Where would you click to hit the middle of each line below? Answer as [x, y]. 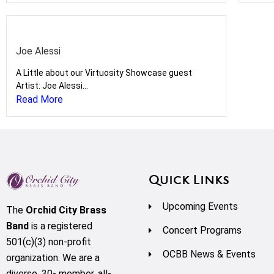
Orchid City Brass [66, 210]
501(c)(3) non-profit [49, 242]
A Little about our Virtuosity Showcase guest [104, 73]
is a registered [61, 226]
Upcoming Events [200, 206]
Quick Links [189, 181]
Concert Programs [202, 230]
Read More [39, 99]
